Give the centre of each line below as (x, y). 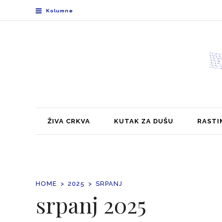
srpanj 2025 (91, 205)
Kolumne (60, 10)
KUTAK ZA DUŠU (144, 121)
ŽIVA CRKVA (69, 121)
